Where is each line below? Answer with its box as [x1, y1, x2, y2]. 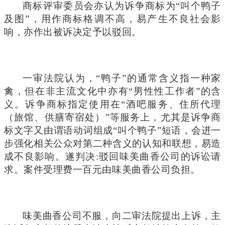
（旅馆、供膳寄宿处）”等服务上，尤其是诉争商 [4, 111, 221, 123]
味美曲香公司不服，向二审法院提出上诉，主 [23, 210, 221, 221]
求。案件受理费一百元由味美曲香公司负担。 [4, 164, 200, 175]
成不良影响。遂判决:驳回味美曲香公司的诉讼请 [4, 151, 221, 162]
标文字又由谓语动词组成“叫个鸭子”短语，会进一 [4, 125, 221, 136]
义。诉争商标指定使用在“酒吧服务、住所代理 [4, 98, 221, 109]
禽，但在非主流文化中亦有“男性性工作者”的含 [4, 85, 221, 96]
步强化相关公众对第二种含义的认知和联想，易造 [4, 138, 221, 149]
